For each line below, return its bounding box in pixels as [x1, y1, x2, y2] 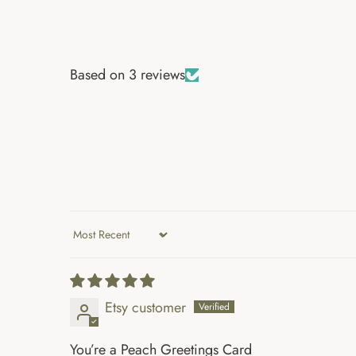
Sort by [69, 232, 111, 253]
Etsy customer [105, 297, 186, 319]
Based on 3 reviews [70, 64, 185, 86]
